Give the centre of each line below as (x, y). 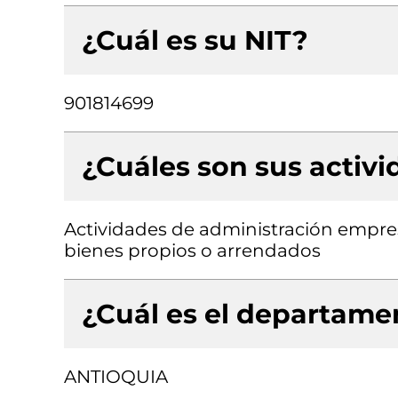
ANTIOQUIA (116, 377)
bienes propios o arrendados (192, 251)
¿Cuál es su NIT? (195, 40)
